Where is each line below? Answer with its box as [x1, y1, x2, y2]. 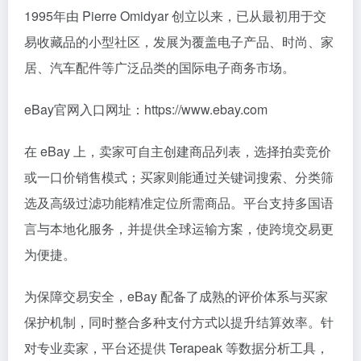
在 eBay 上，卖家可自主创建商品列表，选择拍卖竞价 [24, 142, 331, 160]
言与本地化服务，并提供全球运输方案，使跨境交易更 [24, 219, 334, 238]
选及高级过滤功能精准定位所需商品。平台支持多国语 [24, 193, 334, 212]
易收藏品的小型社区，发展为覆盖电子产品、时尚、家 [24, 32, 334, 51]
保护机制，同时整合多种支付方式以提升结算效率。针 [24, 313, 334, 331]
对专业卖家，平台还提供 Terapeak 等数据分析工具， [24, 338, 329, 357]
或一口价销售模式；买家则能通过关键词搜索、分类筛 [24, 168, 334, 186]
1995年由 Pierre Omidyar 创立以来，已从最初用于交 [24, 6, 326, 25]
